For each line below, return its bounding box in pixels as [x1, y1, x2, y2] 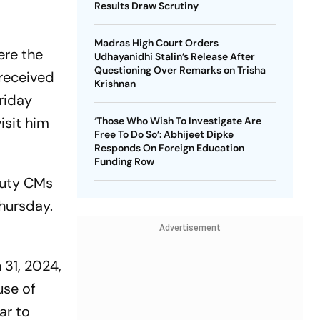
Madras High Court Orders [94, 36, 219, 49]
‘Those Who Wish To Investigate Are [94, 114, 261, 127]
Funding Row [94, 155, 154, 168]
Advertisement [159, 223, 221, 233]
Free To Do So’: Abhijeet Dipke [94, 128, 234, 141]
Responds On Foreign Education [94, 141, 244, 154]
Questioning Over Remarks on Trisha [94, 64, 266, 76]
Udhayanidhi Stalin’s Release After [94, 50, 255, 63]
